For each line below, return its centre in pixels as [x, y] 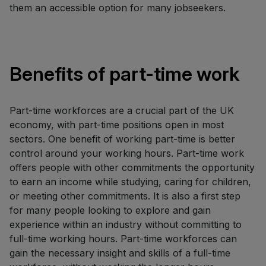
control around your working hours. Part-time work [127, 153]
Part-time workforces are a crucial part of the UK [122, 110]
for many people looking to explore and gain [110, 210]
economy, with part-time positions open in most [117, 124]
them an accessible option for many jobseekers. [118, 7]
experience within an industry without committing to [126, 224]
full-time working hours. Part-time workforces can [123, 238]
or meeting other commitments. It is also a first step [125, 196]
